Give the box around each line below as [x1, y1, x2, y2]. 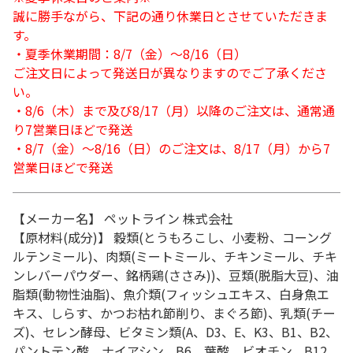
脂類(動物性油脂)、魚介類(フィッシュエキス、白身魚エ [13, 284, 329, 303]
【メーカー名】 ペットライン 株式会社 [13, 209, 233, 228]
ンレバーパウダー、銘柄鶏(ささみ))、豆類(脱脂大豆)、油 [13, 266, 339, 284]
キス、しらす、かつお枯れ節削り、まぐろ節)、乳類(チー [13, 303, 336, 322]
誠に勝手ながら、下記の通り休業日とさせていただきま [13, 6, 328, 25]
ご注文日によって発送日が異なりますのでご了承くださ [13, 63, 327, 82]
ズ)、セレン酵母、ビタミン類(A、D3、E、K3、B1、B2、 [13, 322, 338, 341]
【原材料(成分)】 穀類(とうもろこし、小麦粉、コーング [13, 228, 332, 247]
